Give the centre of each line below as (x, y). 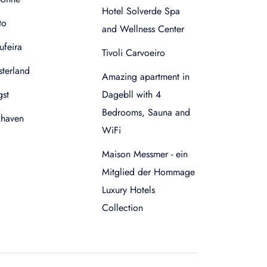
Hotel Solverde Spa (141, 11)
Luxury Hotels (128, 190)
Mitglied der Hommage (148, 172)
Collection (122, 208)
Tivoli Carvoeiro (133, 53)
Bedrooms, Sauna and (146, 112)
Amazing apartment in (146, 77)
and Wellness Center (143, 29)
